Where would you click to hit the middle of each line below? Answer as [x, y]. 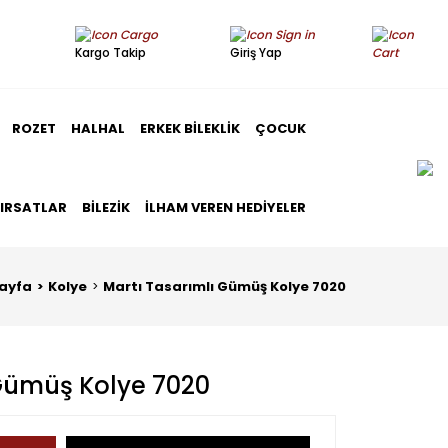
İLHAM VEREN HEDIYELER [225, 207]
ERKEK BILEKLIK [190, 128]
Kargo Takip [110, 53]
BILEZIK [106, 207]
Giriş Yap [256, 53]
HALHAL [98, 128]
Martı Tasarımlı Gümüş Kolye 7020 [224, 286]
